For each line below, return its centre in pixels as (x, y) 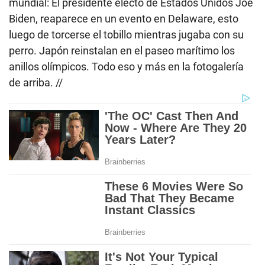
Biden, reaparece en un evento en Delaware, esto (124, 18)
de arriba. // (36, 82)
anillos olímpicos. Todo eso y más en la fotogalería (126, 66)
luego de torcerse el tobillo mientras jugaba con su (126, 34)
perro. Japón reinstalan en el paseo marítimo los (122, 50)
